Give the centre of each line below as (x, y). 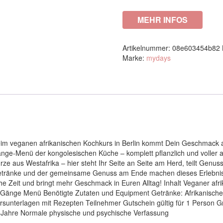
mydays (158, 58)
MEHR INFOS (162, 20)
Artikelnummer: (147, 48)
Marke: (134, 58)
